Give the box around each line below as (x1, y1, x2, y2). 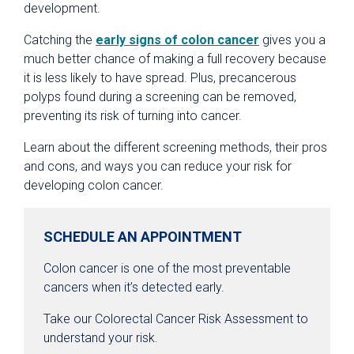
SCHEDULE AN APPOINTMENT (43, 228, 242, 246)
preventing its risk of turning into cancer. (24, 108, 242, 124)
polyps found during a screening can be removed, (24, 89, 296, 105)
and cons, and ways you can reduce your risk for (24, 159, 292, 175)
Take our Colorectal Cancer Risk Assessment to (43, 311, 308, 327)
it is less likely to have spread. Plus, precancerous (24, 70, 296, 86)
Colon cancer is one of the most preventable (43, 261, 291, 277)
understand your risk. (43, 330, 158, 346)
